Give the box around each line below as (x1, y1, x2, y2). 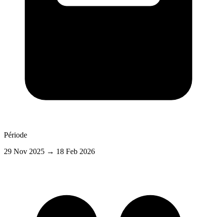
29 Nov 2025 (4, 147, 46, 155)
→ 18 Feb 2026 (46, 147, 95, 155)
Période (4, 130, 27, 139)
